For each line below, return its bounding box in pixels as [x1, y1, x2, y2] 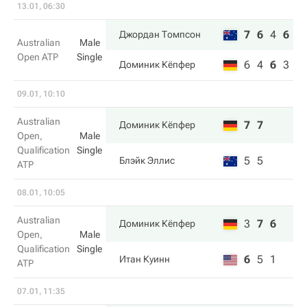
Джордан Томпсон [119, 29, 201, 40]
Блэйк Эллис [119, 155, 175, 166]
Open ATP [17, 51, 58, 62]
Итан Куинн [119, 254, 170, 265]
